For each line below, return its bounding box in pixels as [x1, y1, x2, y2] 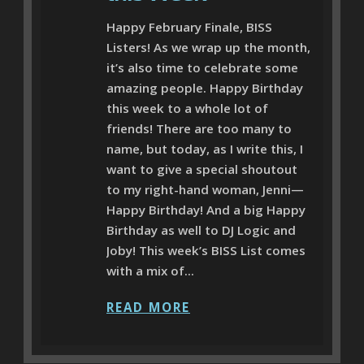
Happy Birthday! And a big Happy [106, 201, 305, 218]
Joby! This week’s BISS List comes [106, 241, 305, 258]
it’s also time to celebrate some [106, 58, 298, 76]
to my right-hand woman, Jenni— [106, 180, 304, 197]
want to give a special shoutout [106, 160, 297, 177]
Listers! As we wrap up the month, [106, 38, 310, 55]
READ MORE [106, 298, 190, 315]
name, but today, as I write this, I [106, 140, 303, 157]
